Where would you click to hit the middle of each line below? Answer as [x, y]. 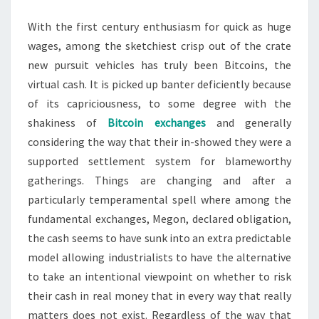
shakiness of [68, 122]
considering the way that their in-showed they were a [159, 142]
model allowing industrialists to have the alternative [159, 257]
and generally [249, 122]
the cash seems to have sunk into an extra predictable [159, 238]
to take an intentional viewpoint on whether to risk [159, 276]
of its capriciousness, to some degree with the [159, 103]
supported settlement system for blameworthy [159, 161]
